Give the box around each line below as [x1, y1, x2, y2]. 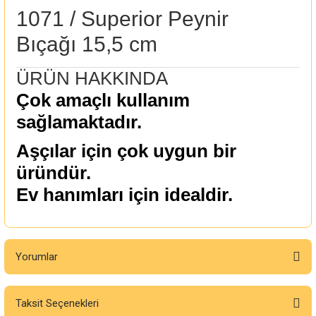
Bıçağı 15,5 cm [16, 32, 157, 56]
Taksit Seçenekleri [16, 297, 99, 310]
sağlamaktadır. [16, 111, 142, 133]
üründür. [16, 162, 91, 183]
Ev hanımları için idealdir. [16, 184, 233, 205]
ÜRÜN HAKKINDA [16, 68, 168, 89]
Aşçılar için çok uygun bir [16, 140, 236, 162]
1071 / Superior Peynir [16, 7, 229, 30]
